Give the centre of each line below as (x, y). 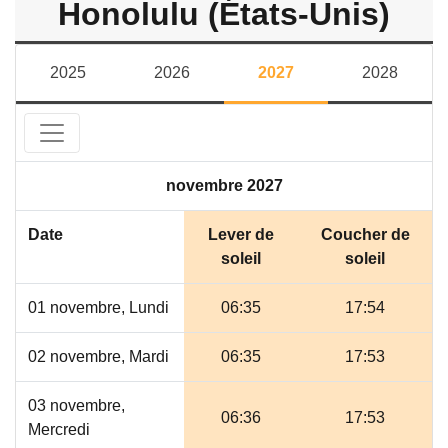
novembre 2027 (224, 185)
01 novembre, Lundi (98, 307)
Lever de (241, 234)
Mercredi (59, 429)
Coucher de (365, 234)
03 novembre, (76, 405)
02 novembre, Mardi (98, 356)
